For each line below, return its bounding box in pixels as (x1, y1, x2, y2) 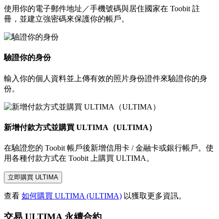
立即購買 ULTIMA (8, 174, 58, 181)
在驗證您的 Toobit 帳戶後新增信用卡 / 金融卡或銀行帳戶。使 (4, 144, 214, 153)
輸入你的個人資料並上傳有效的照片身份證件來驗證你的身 (4, 74, 207, 83)
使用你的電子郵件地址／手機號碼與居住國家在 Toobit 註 (4, 4, 200, 13)
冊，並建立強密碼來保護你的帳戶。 (4, 15, 129, 23)
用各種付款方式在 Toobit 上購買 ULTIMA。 (4, 154, 154, 163)
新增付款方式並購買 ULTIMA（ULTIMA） (4, 123, 156, 131)
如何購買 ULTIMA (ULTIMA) (22, 192, 122, 200)
